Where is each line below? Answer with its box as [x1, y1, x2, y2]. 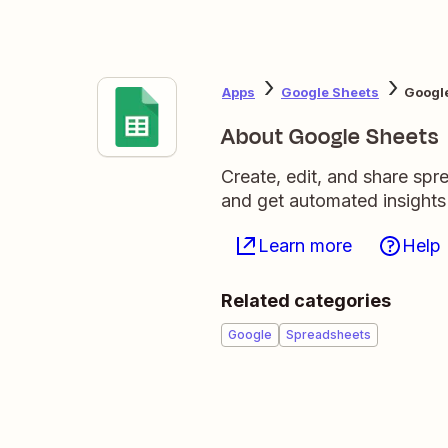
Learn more [258, 235, 352, 256]
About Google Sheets [221, 121, 439, 153]
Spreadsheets [286, 327, 371, 342]
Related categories [221, 290, 391, 311]
